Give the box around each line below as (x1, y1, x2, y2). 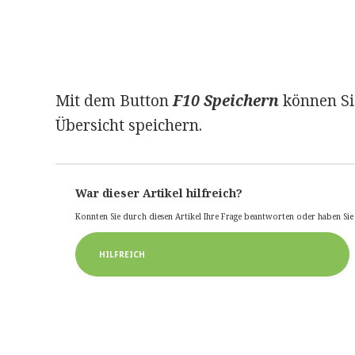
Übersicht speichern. (55, 115, 202, 136)
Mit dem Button (55, 90, 173, 112)
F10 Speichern (172, 90, 279, 112)
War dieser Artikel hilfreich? (74, 185, 242, 201)
